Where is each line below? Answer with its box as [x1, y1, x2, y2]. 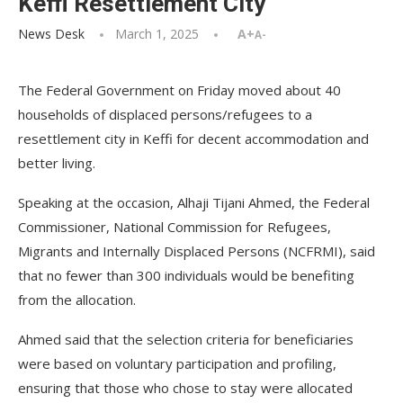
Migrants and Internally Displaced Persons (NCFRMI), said [18, 242, 375, 260]
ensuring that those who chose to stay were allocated [18, 379, 353, 397]
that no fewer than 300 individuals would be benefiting [18, 266, 354, 284]
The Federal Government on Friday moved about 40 [18, 81, 341, 99]
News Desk [18, 25, 85, 42]
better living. [18, 154, 95, 172]
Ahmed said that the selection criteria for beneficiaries [18, 330, 354, 348]
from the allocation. [18, 291, 136, 309]
